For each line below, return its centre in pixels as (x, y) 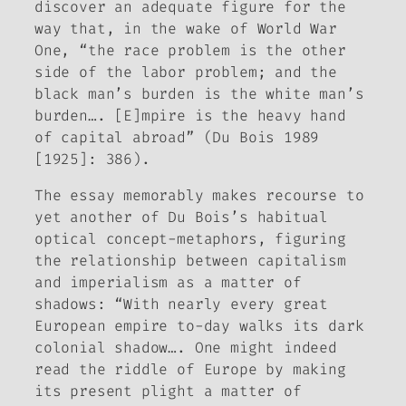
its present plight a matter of (168, 391)
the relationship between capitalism (190, 260)
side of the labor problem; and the (186, 72)
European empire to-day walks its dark (199, 325)
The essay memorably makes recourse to (199, 195)
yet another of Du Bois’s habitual (182, 217)
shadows (66, 304)
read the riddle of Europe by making (190, 369)
